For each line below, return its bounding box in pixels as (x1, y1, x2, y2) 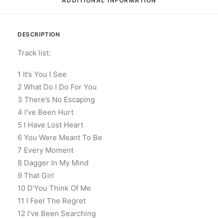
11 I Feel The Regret (18, 196, 86, 205)
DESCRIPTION (18, 31, 60, 38)
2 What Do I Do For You (18, 82, 97, 91)
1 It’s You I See (18, 70, 67, 79)
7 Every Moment (18, 145, 73, 155)
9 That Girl (18, 171, 54, 180)
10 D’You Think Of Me (18, 183, 91, 193)
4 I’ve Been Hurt (18, 108, 73, 117)
